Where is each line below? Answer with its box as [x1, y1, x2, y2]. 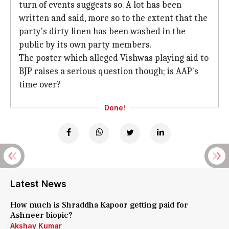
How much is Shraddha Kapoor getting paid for [10, 200, 188, 210]
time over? [19, 79, 61, 90]
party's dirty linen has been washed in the [19, 26, 186, 37]
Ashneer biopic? [10, 210, 73, 220]
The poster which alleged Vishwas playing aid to [19, 53, 209, 63]
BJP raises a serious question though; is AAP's [19, 66, 198, 77]
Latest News [10, 178, 66, 189]
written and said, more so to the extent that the [19, 13, 208, 24]
